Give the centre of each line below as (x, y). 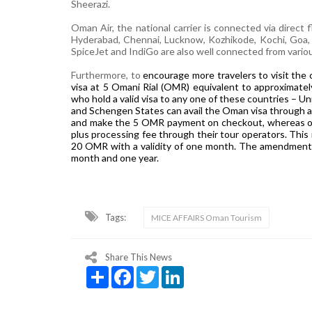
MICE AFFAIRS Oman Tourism (206, 217)
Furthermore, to (107, 75)
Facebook (156, 271)
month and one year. (115, 157)
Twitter (173, 271)
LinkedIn (203, 271)
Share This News (139, 257)
